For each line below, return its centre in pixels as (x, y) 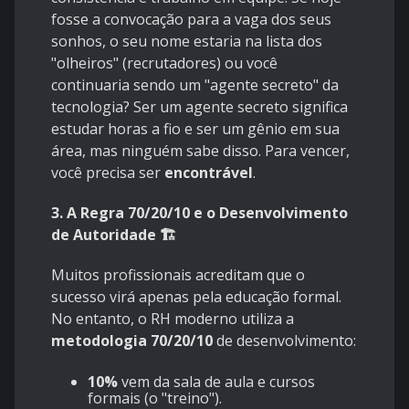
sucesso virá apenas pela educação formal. (196, 297)
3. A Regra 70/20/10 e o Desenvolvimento (199, 213)
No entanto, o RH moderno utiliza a (173, 319)
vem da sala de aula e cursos (216, 382)
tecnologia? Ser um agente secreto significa (199, 107)
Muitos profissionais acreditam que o (178, 275)
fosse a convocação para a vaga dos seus (191, 20)
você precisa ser (108, 173)
